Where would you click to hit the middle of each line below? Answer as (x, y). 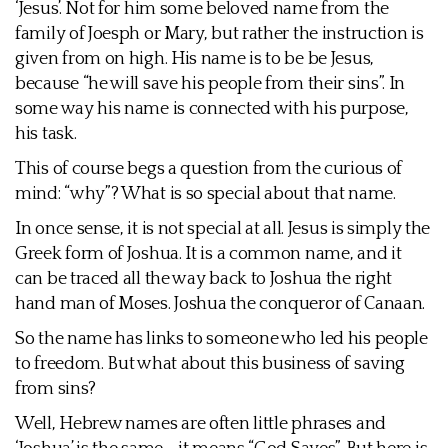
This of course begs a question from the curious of (209, 169)
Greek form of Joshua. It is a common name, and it (208, 254)
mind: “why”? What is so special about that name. (205, 194)
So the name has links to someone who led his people (221, 339)
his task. (46, 134)
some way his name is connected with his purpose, (212, 109)
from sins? (55, 389)
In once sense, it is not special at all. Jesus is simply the (223, 229)
